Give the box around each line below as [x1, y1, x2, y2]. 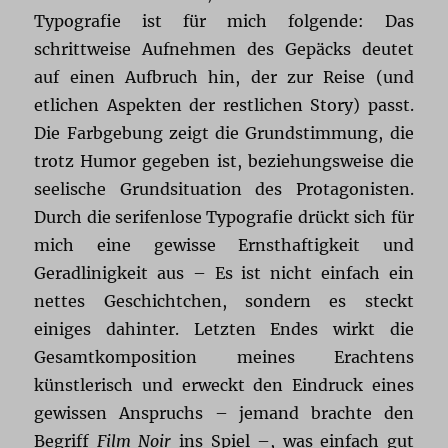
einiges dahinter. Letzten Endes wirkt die [34, 319, 414, 340]
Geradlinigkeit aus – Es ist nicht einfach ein [34, 263, 414, 284]
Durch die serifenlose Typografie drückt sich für [34, 207, 414, 228]
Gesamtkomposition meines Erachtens [34, 347, 414, 368]
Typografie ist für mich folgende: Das [34, 11, 414, 32]
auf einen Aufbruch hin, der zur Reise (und [34, 67, 414, 88]
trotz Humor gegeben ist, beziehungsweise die [34, 151, 414, 172]
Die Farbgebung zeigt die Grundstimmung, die [34, 123, 414, 144]
